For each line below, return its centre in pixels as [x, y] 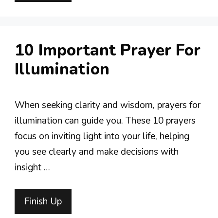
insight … [32, 167]
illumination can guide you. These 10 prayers [105, 120]
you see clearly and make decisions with [97, 152]
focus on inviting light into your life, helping [102, 136]
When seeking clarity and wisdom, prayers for [108, 105]
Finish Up [43, 201]
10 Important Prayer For [108, 50]
